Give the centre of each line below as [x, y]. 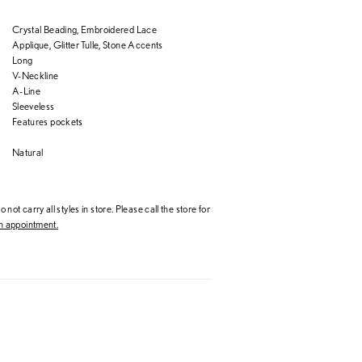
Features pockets [47, 121]
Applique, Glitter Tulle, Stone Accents [87, 44]
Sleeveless [33, 105]
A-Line [26, 90]
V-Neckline [35, 75]
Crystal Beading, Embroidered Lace [84, 29]
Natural [27, 152]
